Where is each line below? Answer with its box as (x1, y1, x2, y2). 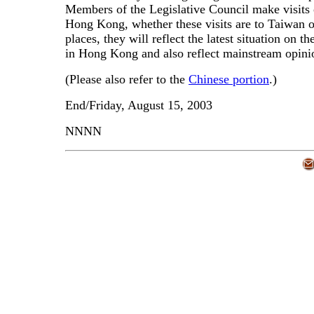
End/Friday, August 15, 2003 (65, 98, 212, 112)
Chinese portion (189, 72, 269, 86)
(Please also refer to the (65, 72, 189, 86)
